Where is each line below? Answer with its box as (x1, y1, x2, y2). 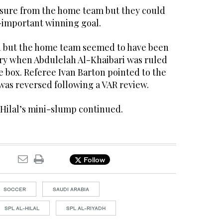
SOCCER (3, 186, 26, 193)
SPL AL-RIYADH (66, 205, 106, 212)
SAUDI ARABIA (53, 186, 89, 193)
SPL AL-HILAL (4, 205, 39, 212)
